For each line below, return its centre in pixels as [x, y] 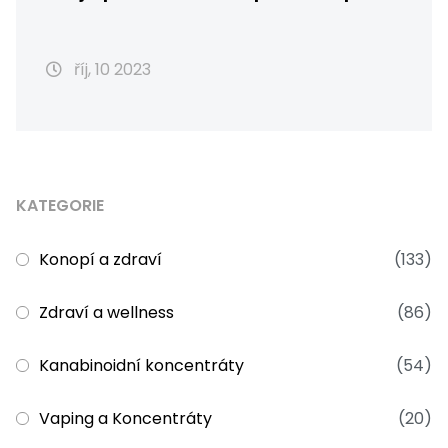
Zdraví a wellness [106, 313]
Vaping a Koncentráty [125, 419]
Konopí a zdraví [100, 260]
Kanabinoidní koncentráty [141, 366]
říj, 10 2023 [110, 70]
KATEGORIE [60, 206]
